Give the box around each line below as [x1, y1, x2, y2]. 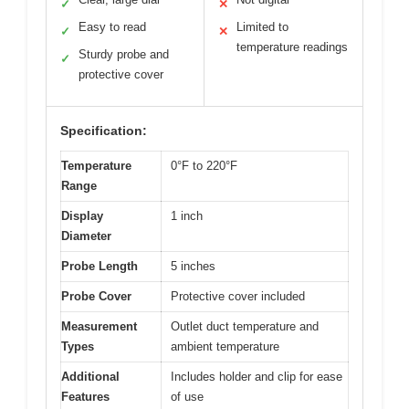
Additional [61, 369, 120, 383]
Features [61, 389, 110, 404]
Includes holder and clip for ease [171, 369, 342, 383]
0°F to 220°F [171, 158, 237, 173]
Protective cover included [171, 288, 305, 303]
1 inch [171, 208, 203, 223]
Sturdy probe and [79, 47, 169, 61]
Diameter [61, 228, 111, 243]
